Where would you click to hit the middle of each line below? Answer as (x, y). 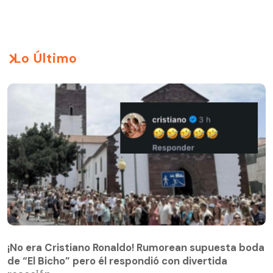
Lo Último (46, 58)
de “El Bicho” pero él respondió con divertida (117, 261)
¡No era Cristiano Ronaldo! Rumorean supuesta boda (136, 248)
